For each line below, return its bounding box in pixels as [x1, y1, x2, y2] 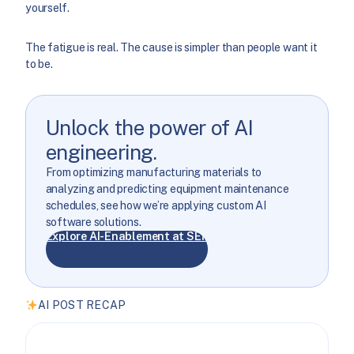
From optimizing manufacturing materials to [45, 165, 262, 179]
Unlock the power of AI [45, 115, 254, 140]
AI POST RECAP [37, 299, 126, 312]
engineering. [45, 139, 157, 164]
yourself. [25, 2, 70, 15]
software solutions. [45, 215, 141, 228]
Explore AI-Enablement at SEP [45, 229, 209, 243]
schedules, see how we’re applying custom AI [45, 198, 266, 212]
